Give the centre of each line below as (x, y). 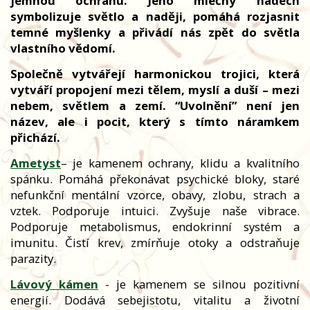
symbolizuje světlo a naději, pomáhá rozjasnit (155, 16)
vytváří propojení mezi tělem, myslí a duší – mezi (155, 89)
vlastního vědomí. (63, 48)
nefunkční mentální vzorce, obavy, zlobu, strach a (155, 194)
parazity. (33, 258)
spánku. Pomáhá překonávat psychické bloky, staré (155, 179)
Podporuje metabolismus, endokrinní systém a (155, 226)
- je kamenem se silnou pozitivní (199, 284)
